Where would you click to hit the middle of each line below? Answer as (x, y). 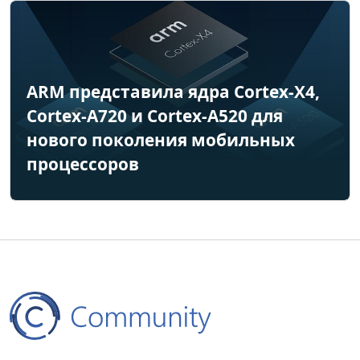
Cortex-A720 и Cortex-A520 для (155, 115)
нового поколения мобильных (161, 139)
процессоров (83, 164)
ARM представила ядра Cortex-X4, (173, 91)
